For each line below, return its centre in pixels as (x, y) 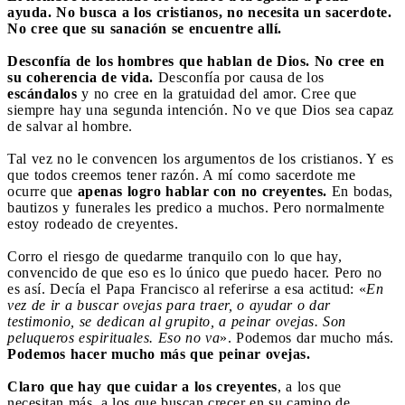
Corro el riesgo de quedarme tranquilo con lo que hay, (174, 256)
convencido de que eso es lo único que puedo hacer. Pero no (195, 272)
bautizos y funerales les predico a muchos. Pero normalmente (196, 207)
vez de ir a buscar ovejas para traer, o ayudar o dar (169, 305)
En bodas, (362, 191)
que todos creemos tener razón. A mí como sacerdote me (181, 174)
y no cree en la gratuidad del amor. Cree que (217, 93)
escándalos (42, 93)
